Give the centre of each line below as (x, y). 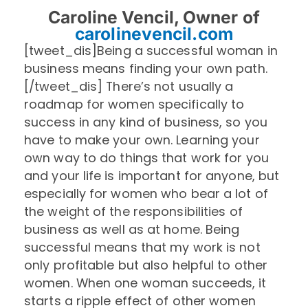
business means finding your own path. (146, 69)
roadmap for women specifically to (134, 104)
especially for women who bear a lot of (146, 194)
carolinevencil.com (154, 34)
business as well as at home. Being (132, 230)
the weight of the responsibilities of (133, 212)
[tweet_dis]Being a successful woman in (151, 51)
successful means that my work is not (142, 247)
